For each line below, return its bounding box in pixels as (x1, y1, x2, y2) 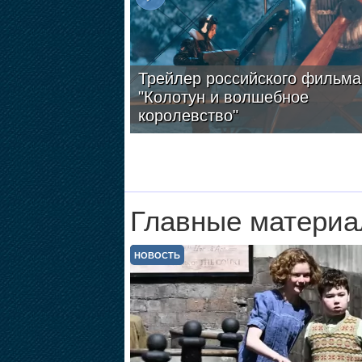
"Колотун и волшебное (137, 88, 309, 106)
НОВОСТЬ (133, 250, 180, 260)
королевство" (137, 107, 238, 124)
